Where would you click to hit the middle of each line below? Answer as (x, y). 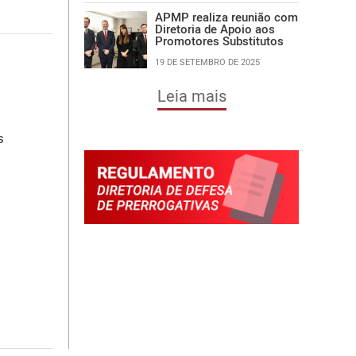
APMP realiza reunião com (226, 17)
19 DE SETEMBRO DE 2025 (207, 62)
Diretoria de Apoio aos (215, 29)
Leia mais (192, 96)
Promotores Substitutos (219, 41)
